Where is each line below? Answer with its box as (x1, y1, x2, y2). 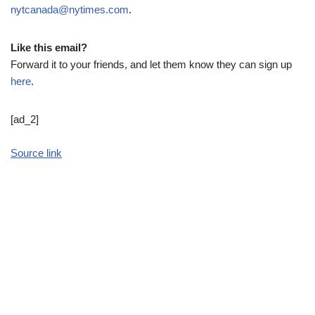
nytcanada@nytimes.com (11, 4, 129, 15)
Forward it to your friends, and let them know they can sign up (11, 58, 292, 70)
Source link (11, 147, 62, 159)
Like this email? (11, 41, 87, 53)
